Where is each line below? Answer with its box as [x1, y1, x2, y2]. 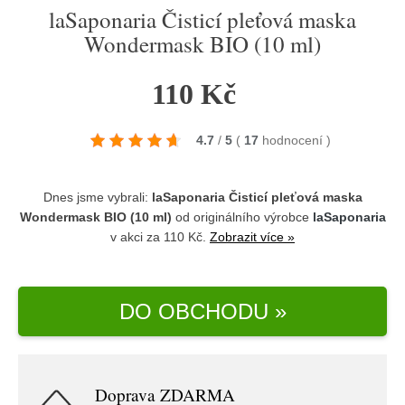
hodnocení [262, 133, 326, 147]
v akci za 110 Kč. [110, 230, 210, 244]
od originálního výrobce [171, 210, 313, 224]
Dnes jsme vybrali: [42, 190, 152, 204]
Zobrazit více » [210, 230, 295, 244]
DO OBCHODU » [118, 298, 287, 324]
